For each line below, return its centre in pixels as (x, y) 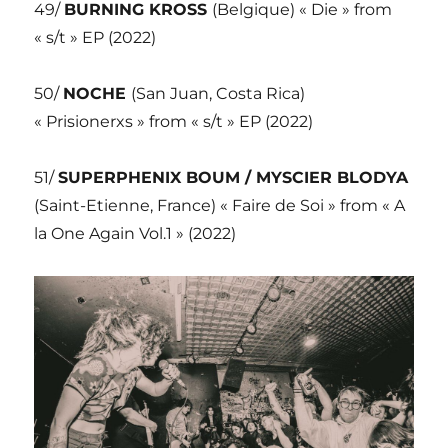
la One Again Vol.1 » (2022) (135, 234)
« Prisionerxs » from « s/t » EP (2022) (174, 122)
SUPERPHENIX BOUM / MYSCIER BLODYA (233, 178)
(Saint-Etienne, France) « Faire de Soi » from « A (220, 206)
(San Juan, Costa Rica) (218, 94)
